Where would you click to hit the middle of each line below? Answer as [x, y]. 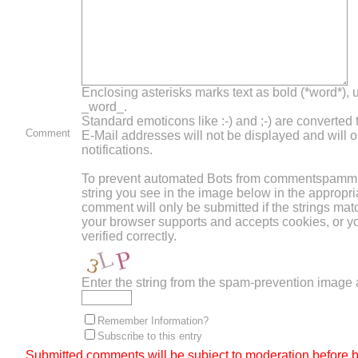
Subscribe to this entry [150, 336]
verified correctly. [129, 237]
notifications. [117, 150]
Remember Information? [153, 321]
